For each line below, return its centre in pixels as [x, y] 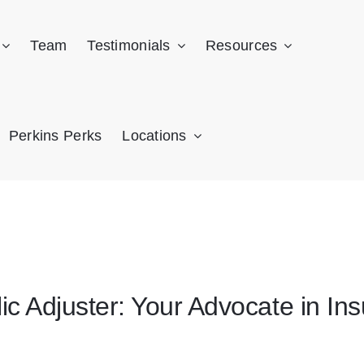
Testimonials [129, 45]
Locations [154, 136]
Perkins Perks [55, 136]
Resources [241, 45]
